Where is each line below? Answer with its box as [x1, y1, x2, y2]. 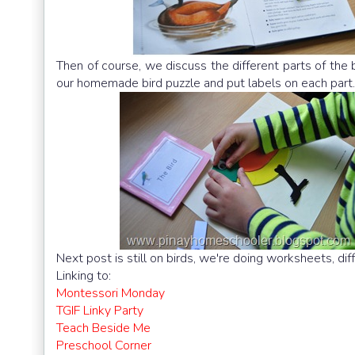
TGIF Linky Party [56, 301, 143, 319]
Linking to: [56, 266, 111, 284]
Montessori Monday [56, 284, 165, 302]
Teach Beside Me [56, 319, 151, 337]
